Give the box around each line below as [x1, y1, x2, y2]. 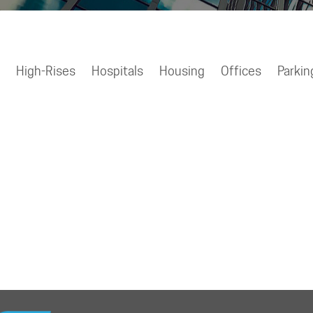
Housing [159, 63, 205, 78]
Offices [220, 63, 261, 78]
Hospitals [91, 63, 143, 78]
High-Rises [15, 63, 75, 78]
